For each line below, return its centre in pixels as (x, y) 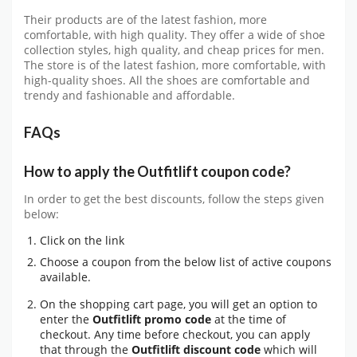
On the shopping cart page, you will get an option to (178, 304)
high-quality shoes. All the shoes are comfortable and (167, 81)
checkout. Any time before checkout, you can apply (175, 335)
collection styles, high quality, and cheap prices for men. (174, 51)
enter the (66, 320)
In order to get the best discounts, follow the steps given (174, 199)
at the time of (249, 320)
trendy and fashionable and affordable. (129, 96)
